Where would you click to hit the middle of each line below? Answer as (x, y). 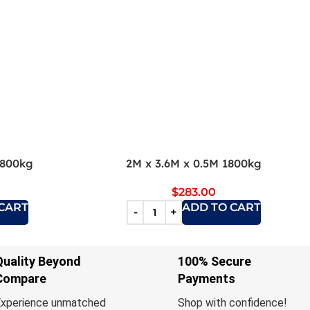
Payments (206, 278)
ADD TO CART (221, 207)
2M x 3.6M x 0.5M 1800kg (194, 163)
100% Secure (214, 261)
